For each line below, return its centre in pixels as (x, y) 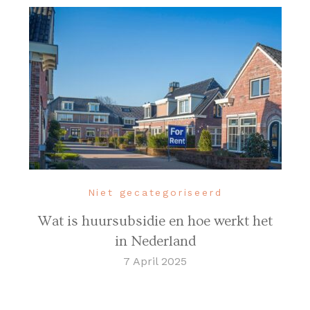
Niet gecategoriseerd (155, 193)
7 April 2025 (155, 262)
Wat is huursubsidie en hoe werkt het (155, 221)
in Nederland (155, 241)
